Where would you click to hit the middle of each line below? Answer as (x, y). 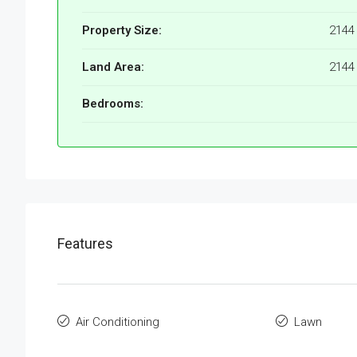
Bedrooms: (113, 104)
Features (85, 244)
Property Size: (122, 31)
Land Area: (113, 67)
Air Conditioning (118, 322)
